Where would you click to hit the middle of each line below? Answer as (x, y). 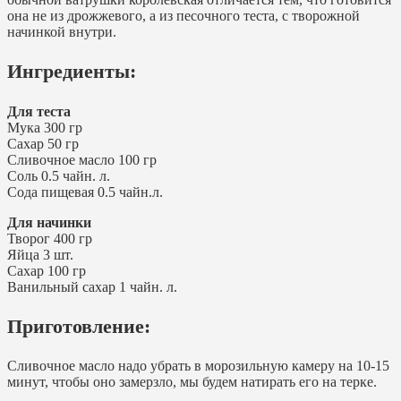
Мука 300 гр (45, 127)
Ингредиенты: (72, 72)
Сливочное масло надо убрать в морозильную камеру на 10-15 (198, 366)
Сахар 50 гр (43, 143)
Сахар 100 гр (47, 270)
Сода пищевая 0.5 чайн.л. (85, 192)
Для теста (39, 111)
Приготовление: (79, 326)
